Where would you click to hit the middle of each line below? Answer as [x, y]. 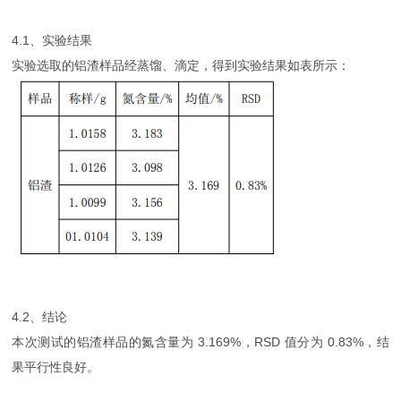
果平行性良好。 [56, 367]
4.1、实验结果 [52, 41]
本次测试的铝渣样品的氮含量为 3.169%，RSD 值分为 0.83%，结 [200, 341]
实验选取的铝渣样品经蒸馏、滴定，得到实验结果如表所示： [181, 66]
